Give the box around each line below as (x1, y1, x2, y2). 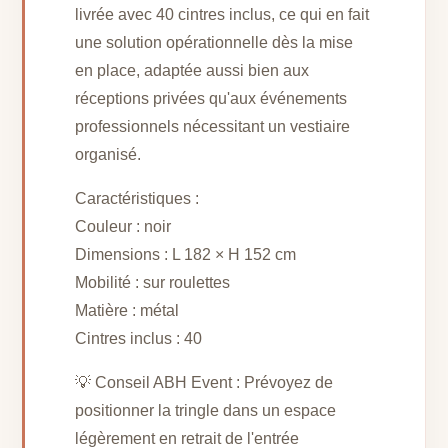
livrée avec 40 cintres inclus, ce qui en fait (75, 5, 370, 23)
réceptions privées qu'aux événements (75, 89, 348, 107)
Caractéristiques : (75, 189, 200, 207)
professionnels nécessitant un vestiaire (75, 117, 351, 135)
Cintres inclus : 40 (75, 329, 203, 347)
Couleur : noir (75, 217, 172, 235)
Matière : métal (75, 301, 180, 319)
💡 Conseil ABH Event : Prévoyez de (75, 373, 334, 391)
